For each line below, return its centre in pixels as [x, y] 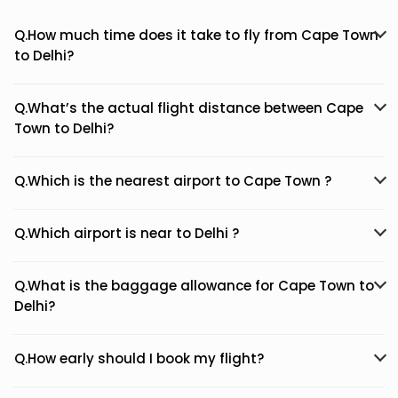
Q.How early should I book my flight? [139, 358]
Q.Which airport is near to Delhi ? [127, 233]
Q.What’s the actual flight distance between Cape [189, 108]
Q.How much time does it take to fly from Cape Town [196, 35]
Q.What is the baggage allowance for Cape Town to [194, 286]
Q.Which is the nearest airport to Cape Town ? [173, 181]
